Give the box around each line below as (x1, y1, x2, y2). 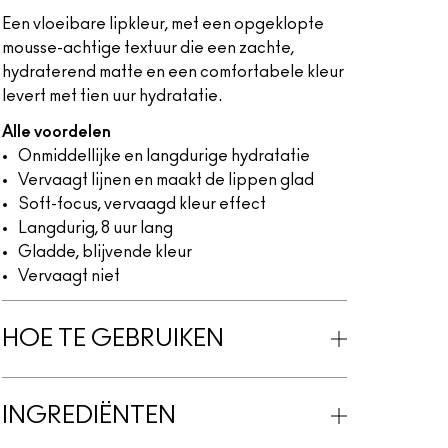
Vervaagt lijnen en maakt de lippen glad (17, 172, 314, 188)
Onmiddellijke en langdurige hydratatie (17, 148, 310, 164)
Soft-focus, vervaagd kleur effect (17, 196, 266, 212)
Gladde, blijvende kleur (17, 244, 192, 260)
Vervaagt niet (17, 268, 120, 284)
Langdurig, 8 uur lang (17, 220, 173, 236)
